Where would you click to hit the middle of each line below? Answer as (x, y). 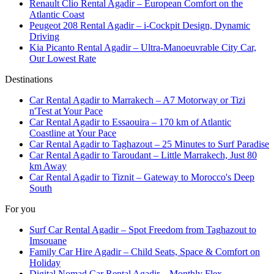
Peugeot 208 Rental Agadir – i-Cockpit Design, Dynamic (140, 25)
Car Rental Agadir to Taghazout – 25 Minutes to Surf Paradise (149, 144)
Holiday (45, 262)
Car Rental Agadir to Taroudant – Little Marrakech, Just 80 (143, 155)
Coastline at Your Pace (73, 133)
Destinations (29, 79)
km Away (48, 166)
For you (20, 209)
